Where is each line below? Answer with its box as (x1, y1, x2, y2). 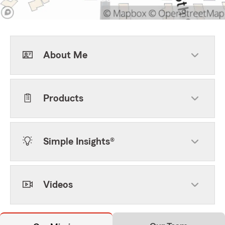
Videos (43, 180, 73, 190)
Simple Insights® (43, 137, 115, 147)
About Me (43, 50, 87, 60)
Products (43, 93, 83, 103)
